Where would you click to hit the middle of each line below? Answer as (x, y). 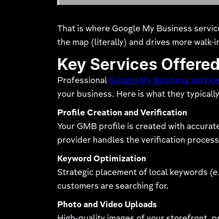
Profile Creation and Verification (122, 113)
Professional (83, 81)
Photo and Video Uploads (107, 205)
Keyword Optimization (102, 159)
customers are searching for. (113, 187)
